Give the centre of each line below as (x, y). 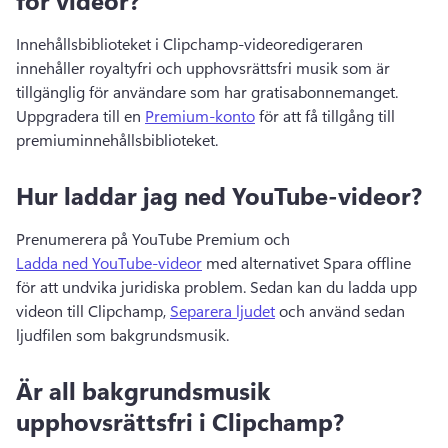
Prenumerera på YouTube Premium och (155, 238)
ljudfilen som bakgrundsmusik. (124, 334)
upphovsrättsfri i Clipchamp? (180, 421)
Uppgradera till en (80, 115)
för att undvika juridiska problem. (133, 286)
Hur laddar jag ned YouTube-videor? (219, 195)
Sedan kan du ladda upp (333, 286)
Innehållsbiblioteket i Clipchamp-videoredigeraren (189, 43)
